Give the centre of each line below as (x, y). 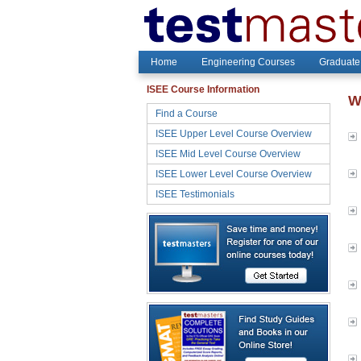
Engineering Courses (248, 62)
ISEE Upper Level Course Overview (234, 134)
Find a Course (187, 114)
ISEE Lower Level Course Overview (234, 174)
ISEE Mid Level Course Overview (228, 154)
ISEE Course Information (203, 89)
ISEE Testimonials (195, 194)
